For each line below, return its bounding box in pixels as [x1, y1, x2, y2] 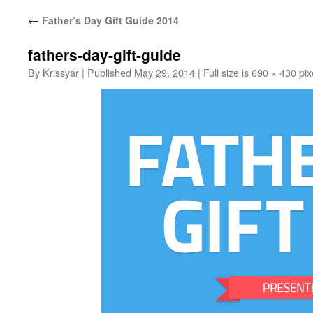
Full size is [201, 65, 252, 80]
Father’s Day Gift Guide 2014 [39, 13, 179, 27]
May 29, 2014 [134, 65, 195, 80]
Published [87, 65, 131, 80]
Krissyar [43, 65, 79, 80]
